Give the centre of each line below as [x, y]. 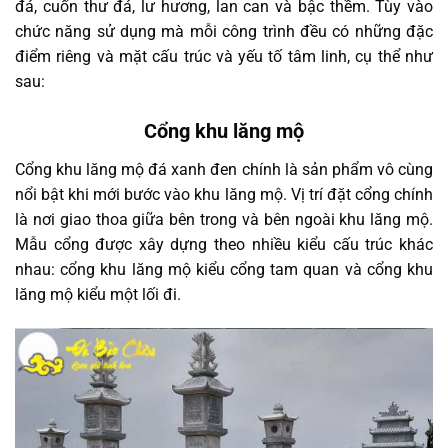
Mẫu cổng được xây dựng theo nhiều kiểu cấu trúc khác [224, 244]
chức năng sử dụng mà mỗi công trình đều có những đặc [224, 32]
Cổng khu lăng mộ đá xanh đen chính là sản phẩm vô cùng [224, 169]
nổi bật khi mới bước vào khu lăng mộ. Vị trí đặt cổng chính [224, 194]
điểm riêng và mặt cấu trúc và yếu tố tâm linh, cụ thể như [224, 57]
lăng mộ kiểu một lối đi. [100, 294]
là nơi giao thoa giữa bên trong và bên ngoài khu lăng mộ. [224, 219]
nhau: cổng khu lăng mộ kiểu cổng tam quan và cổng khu [224, 269]
